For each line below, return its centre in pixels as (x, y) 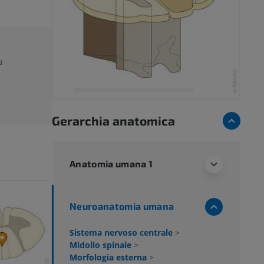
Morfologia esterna (109, 257)
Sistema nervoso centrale (122, 232)
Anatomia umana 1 (111, 163)
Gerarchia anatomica (113, 120)
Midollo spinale (102, 245)
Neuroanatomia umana (122, 206)
